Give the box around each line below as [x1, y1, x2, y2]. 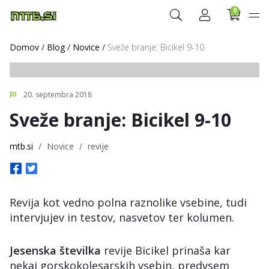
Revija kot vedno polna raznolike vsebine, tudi [10, 195, 247, 210]
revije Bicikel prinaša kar [101, 243, 231, 258]
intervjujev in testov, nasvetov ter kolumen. [10, 210, 234, 225]
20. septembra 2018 [22, 89, 92, 100]
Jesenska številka [10, 243, 101, 258]
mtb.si [10, 141, 33, 152]
